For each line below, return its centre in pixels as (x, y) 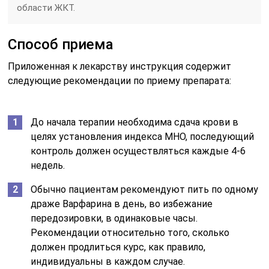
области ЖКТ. (46, 8)
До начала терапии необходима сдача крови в (135, 122)
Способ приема (61, 44)
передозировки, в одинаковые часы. (114, 218)
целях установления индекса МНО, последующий (143, 136)
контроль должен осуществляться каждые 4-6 (138, 151)
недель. (48, 165)
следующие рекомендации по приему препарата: (120, 80)
